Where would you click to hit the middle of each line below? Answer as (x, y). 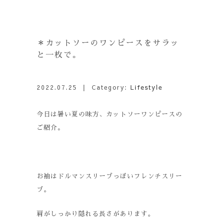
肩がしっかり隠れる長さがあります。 (96, 214)
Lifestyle (146, 87)
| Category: (104, 87)
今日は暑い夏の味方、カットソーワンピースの (110, 114)
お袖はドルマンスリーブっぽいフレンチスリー (110, 176)
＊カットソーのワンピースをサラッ (108, 43)
